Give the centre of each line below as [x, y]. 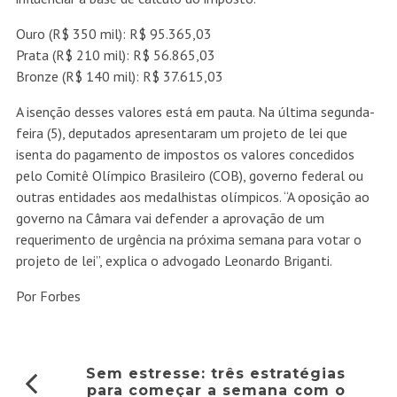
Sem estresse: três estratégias [216, 374]
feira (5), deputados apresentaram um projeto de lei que [181, 133]
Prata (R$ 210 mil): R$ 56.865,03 [115, 55]
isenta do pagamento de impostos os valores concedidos [185, 155]
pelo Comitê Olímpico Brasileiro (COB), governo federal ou [189, 176]
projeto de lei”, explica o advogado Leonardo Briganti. [174, 261]
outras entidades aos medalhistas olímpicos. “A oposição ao [192, 197]
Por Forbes [48, 296]
